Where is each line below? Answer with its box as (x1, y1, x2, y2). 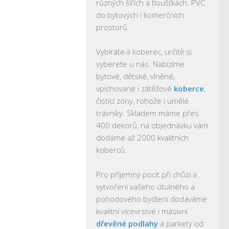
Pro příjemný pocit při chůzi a (96, 169, 197, 179)
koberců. (96, 145, 127, 155)
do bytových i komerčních (96, 10, 184, 20)
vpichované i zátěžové (96, 83, 174, 94)
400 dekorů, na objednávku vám (96, 120, 208, 130)
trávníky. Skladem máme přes (96, 108, 199, 118)
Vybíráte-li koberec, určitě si (96, 47, 192, 57)
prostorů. (96, 22, 129, 32)
